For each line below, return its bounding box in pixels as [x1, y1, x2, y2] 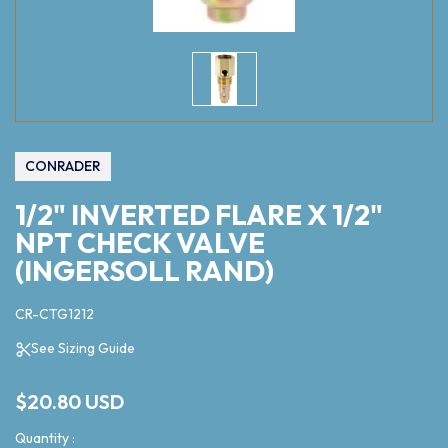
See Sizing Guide [31, 339, 135, 358]
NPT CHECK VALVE [15, 225, 265, 261]
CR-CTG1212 [15, 305, 94, 324]
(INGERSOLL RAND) [15, 253, 274, 289]
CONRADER [25, 157, 101, 176]
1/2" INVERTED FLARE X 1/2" [15, 197, 383, 233]
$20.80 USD [15, 389, 124, 415]
